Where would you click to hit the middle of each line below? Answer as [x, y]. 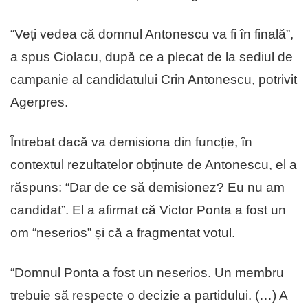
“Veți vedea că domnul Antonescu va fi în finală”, [152, 34]
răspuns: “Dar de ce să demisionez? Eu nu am [147, 187]
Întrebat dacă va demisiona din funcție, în [131, 142]
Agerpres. [39, 102]
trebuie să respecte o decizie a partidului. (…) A [149, 295]
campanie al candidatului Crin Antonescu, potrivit [154, 79]
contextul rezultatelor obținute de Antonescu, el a [154, 164]
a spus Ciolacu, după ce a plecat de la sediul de [152, 56]
